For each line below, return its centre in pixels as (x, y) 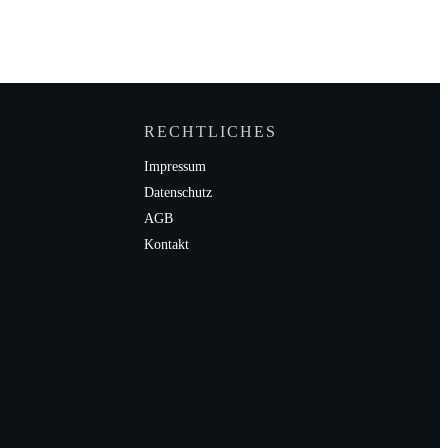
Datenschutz (177, 192)
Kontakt (166, 244)
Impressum (174, 166)
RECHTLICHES (210, 131)
